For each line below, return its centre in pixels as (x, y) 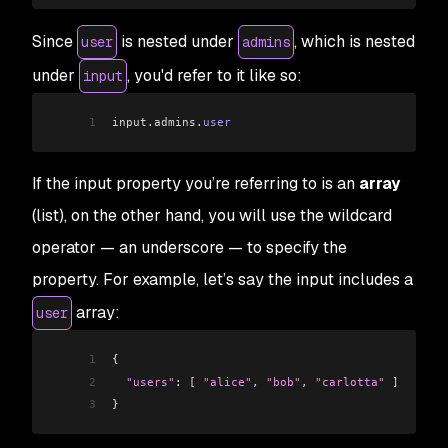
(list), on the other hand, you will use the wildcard (212, 216)
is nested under (177, 41)
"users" (143, 381)
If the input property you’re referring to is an (195, 184)
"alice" (224, 381)
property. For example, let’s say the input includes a (222, 280)
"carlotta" (350, 381)
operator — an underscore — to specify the (189, 248)
